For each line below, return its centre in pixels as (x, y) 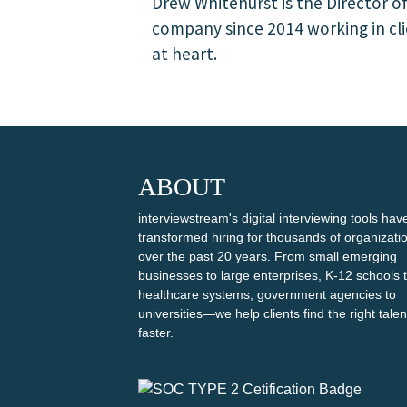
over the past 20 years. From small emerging (268, 256)
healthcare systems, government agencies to (267, 294)
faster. (156, 333)
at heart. (184, 54)
